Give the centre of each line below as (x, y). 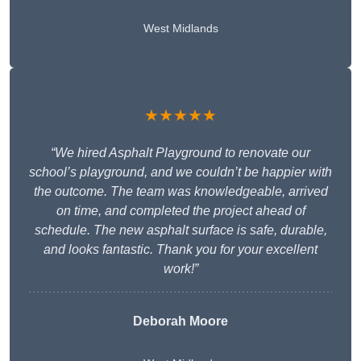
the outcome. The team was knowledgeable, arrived (180, 192)
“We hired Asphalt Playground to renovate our (180, 153)
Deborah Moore (180, 322)
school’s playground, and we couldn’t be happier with (180, 172)
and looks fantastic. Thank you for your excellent (180, 250)
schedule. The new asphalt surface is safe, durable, (180, 230)
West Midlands (180, 29)
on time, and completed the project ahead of (180, 211)
